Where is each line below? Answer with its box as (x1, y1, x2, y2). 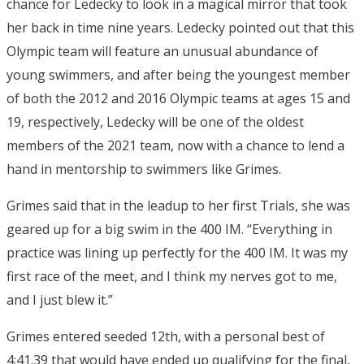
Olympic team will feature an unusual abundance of (6, 42, 318, 61)
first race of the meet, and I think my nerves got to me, (6, 267, 337, 286)
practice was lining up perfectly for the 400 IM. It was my (6, 244, 348, 262)
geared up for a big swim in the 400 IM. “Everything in (6, 220, 332, 239)
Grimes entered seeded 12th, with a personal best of (6, 327, 325, 346)
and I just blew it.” (6, 291, 113, 310)
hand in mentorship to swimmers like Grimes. (6, 160, 281, 179)
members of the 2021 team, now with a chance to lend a (6, 136, 344, 155)
